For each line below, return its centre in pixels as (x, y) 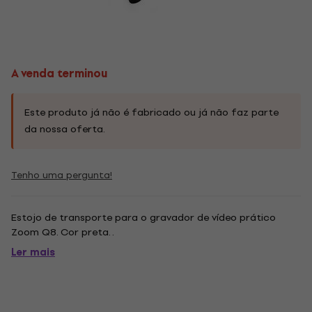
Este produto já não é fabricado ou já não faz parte (151, 112)
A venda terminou (59, 73)
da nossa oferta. (65, 129)
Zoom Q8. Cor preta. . (63, 232)
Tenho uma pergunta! (62, 175)
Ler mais (33, 252)
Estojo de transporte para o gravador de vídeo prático (143, 218)
